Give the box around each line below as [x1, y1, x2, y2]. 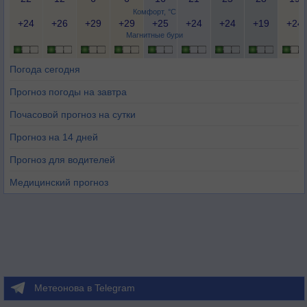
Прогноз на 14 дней [10, 132, 98, 143]
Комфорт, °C [132, 8, 176, 16]
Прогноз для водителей [10, 154, 115, 165]
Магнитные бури [125, 31, 183, 39]
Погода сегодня [10, 64, 80, 75]
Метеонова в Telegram [34, 282, 135, 293]
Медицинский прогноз [10, 177, 108, 188]
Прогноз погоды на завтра [10, 86, 127, 97]
